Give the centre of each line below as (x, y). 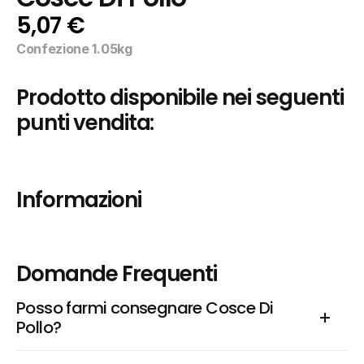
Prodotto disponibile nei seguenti (180, 97)
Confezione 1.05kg (74, 49)
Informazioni (79, 200)
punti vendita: (85, 123)
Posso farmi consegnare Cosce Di (145, 308)
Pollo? (39, 327)
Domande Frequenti (117, 274)
